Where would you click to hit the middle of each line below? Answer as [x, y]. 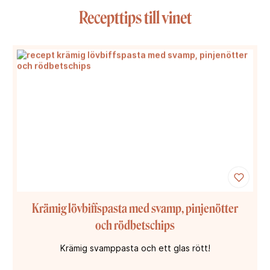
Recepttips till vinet [135, 18]
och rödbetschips [135, 225]
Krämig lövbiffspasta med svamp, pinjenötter [135, 208]
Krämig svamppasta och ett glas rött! [135, 248]
